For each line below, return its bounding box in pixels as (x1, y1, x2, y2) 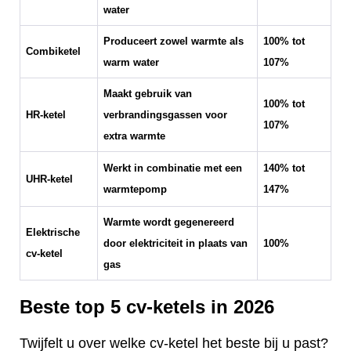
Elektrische (25, 227, 80, 239)
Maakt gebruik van (103, 89, 192, 100)
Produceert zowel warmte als (103, 36, 244, 48)
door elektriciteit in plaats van (103, 238, 248, 250)
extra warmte (103, 131, 165, 143)
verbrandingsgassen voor (103, 110, 227, 121)
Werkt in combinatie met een (103, 163, 242, 175)
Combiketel (25, 46, 81, 58)
